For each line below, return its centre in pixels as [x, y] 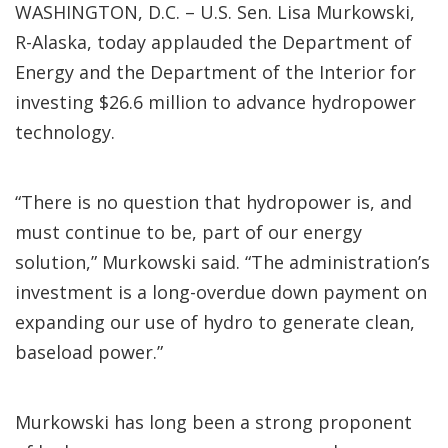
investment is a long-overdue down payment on [221, 292]
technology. [65, 132]
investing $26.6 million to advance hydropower [215, 102]
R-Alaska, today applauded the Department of [213, 42]
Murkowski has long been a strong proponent [213, 422]
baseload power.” [89, 352]
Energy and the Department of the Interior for [215, 72]
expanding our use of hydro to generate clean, [215, 322]
